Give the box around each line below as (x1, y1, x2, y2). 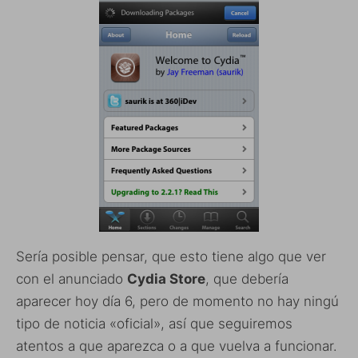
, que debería (205, 271, 288, 288)
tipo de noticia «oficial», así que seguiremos (16, 316, 292, 332)
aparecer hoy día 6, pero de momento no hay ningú (16, 293, 339, 310)
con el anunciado (16, 271, 127, 288)
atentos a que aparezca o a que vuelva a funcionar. (16, 338, 337, 355)
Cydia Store (127, 271, 205, 288)
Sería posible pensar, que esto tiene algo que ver (16, 249, 326, 265)
